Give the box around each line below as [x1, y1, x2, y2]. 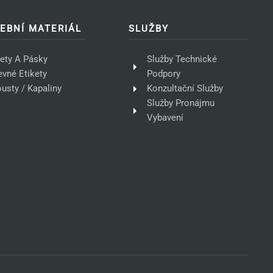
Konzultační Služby [147, 83, 224, 94]
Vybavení [147, 112, 184, 124]
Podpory [147, 68, 181, 80]
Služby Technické [147, 54, 218, 65]
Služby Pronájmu [147, 97, 215, 109]
